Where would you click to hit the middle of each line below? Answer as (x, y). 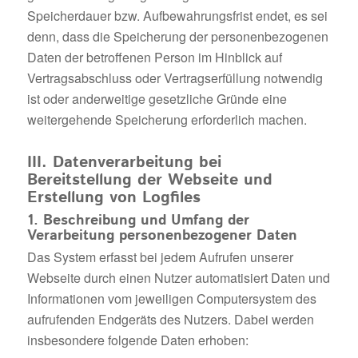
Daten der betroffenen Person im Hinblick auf (154, 57)
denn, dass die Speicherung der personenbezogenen (177, 36)
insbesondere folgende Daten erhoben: (137, 340)
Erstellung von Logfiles (113, 197)
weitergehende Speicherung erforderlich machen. (167, 119)
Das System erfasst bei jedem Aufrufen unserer (160, 257)
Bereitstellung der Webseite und (149, 180)
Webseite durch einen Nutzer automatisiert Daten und (178, 277)
